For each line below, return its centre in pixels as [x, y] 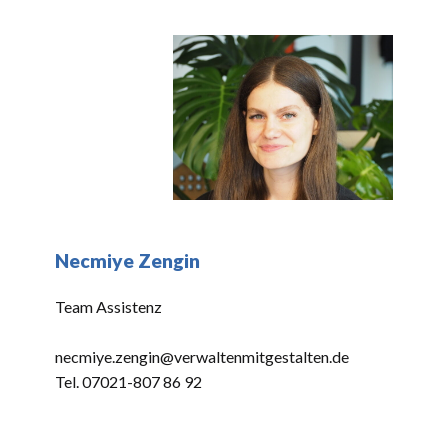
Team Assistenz [108, 306]
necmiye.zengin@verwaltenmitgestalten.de [202, 356]
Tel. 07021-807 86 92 [128, 381]
